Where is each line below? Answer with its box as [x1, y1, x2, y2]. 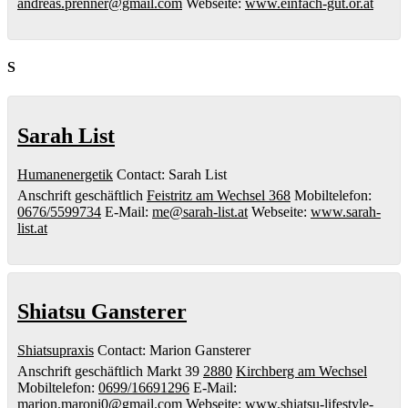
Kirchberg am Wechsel [236, 363, 367, 380]
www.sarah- [311, 203, 381, 219]
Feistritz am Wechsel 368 [147, 187, 291, 203]
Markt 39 [147, 363, 199, 380]
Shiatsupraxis [17, 342, 94, 359]
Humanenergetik [17, 166, 113, 182]
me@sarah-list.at [152, 203, 248, 219]
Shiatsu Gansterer [17, 300, 187, 324]
